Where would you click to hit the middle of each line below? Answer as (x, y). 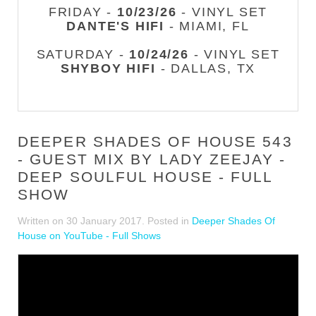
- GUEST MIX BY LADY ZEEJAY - (152, 159)
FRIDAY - (83, 12)
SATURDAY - (83, 54)
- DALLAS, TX (206, 68)
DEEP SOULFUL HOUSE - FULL (145, 177)
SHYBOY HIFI (108, 68)
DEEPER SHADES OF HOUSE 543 (155, 141)
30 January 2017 (104, 221)
